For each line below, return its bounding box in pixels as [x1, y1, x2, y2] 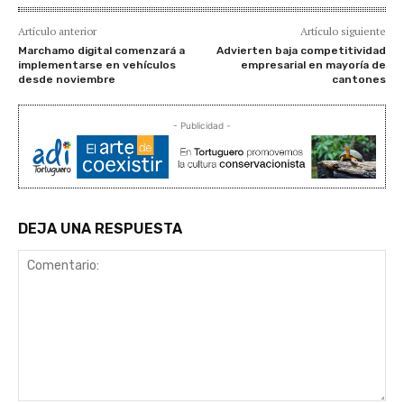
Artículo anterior [18, 23, 96, 38]
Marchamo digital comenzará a [18, 43, 185, 57]
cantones [331, 72, 386, 86]
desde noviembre [18, 72, 115, 86]
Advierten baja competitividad [216, 43, 386, 57]
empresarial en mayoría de [240, 58, 386, 71]
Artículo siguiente [299, 23, 386, 38]
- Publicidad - [173, 119, 231, 131]
